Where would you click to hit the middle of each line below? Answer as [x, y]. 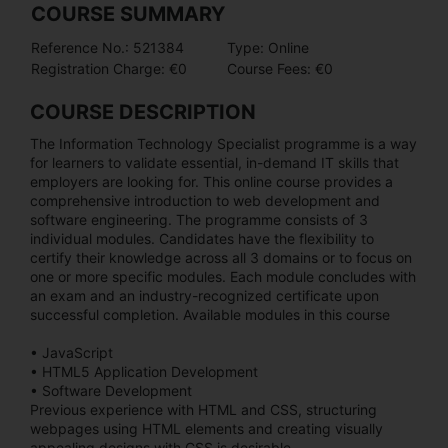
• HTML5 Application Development [144, 371]
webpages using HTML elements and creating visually [206, 428]
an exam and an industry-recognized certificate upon [204, 295]
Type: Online [268, 47]
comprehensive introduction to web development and [205, 200]
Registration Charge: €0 [109, 68]
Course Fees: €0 [280, 68]
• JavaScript [71, 352]
